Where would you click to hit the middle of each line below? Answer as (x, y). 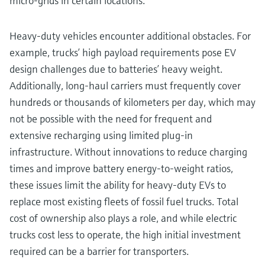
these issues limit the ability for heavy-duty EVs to (118, 185)
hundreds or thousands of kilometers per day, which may (132, 102)
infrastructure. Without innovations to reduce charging (128, 151)
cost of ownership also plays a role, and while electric (123, 218)
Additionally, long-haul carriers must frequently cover (125, 85)
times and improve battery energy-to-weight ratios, (121, 168)
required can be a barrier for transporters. (99, 251)
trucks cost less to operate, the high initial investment (125, 234)
